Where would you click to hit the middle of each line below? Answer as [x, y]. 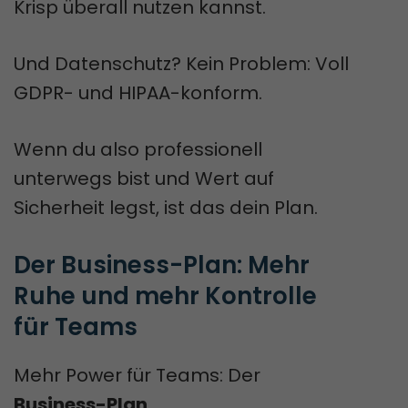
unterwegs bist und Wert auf [144, 178]
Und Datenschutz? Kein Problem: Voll [181, 63]
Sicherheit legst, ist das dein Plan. [166, 207]
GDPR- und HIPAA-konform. [138, 92]
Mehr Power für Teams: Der [137, 375]
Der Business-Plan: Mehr [162, 265]
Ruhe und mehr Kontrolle [165, 296]
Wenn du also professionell [138, 149]
